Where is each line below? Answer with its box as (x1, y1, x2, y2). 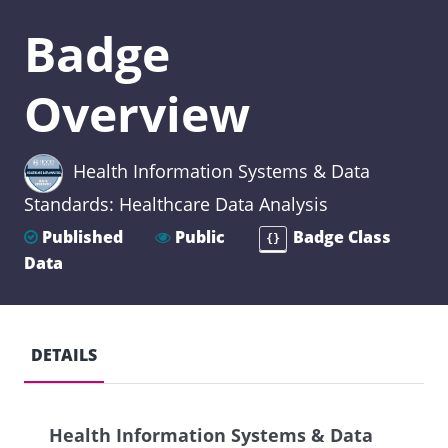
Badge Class (289, 226, 391, 248)
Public (171, 226, 229, 248)
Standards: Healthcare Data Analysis (24, 192, 328, 216)
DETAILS (31, 344, 97, 366)
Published (38, 226, 127, 248)
